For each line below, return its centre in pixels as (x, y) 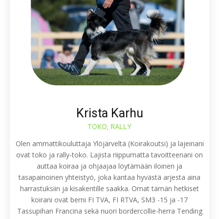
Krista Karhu (109, 113)
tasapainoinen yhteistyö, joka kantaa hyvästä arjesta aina (109, 177)
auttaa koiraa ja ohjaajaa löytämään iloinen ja (109, 166)
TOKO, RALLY (109, 126)
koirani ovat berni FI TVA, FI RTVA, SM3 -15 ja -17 (109, 199)
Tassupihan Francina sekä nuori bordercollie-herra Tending (109, 211)
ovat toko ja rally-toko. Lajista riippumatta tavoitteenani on (109, 154)
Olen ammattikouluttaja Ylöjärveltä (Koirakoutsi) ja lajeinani (109, 143)
